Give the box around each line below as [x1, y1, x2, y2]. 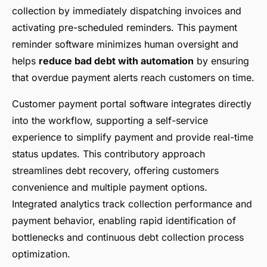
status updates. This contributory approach [12, 148, 205, 160]
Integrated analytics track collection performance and [12, 198, 252, 210]
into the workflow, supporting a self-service [12, 114, 208, 127]
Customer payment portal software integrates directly [12, 98, 252, 110]
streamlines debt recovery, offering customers [12, 164, 219, 177]
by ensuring [194, 55, 249, 67]
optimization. [12, 248, 70, 260]
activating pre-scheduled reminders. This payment [12, 21, 237, 34]
